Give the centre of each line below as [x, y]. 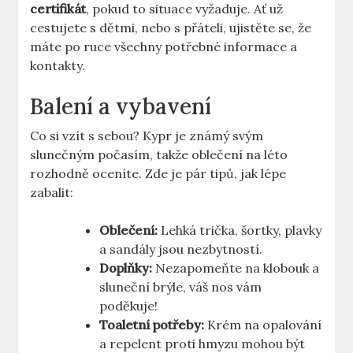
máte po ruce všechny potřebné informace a [164, 47]
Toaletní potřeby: [152, 325]
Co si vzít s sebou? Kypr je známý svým [147, 136]
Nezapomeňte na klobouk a [236, 268]
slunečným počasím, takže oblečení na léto [159, 155]
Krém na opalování [263, 325]
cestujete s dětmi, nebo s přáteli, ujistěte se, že [171, 28]
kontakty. [58, 66]
